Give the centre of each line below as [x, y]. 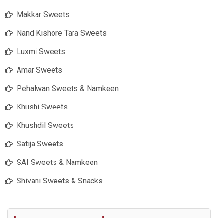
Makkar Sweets [43, 15]
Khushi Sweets [42, 107]
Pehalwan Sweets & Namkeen [68, 89]
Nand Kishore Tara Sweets [62, 33]
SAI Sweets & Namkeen [57, 163]
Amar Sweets [39, 70]
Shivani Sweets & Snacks [60, 181]
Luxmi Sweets [41, 52]
